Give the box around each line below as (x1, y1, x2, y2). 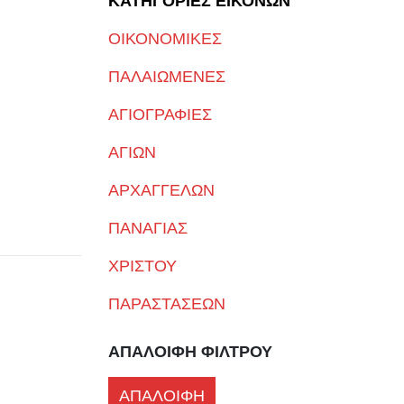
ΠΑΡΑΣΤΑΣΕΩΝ (107, 295, 225, 313)
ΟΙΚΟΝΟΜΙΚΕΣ (107, 30, 222, 48)
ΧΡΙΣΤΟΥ (107, 257, 177, 275)
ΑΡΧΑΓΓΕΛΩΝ (107, 181, 215, 199)
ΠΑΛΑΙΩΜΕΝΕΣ (107, 68, 225, 86)
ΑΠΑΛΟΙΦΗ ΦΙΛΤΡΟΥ (107, 343, 272, 361)
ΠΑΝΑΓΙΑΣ (107, 219, 188, 237)
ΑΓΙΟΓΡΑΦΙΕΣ (107, 106, 212, 124)
